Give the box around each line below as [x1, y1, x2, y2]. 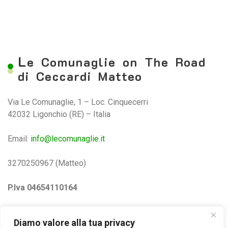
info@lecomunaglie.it [31, 134, 105, 144]
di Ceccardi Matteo [18, 68, 142, 84]
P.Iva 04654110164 [8, 183, 77, 193]
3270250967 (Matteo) [8, 158, 86, 168]
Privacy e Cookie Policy [8, 207, 92, 217]
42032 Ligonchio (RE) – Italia [8, 109, 110, 120]
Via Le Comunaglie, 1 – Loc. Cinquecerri [8, 97, 148, 107]
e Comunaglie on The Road [27, 54, 206, 70]
